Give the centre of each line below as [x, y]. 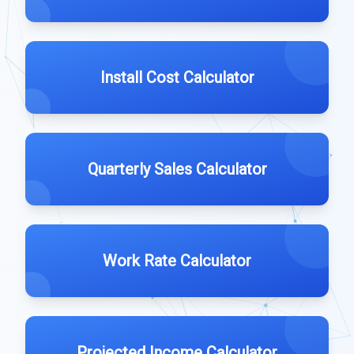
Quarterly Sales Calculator [177, 169]
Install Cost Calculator [177, 77]
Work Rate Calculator [177, 261]
